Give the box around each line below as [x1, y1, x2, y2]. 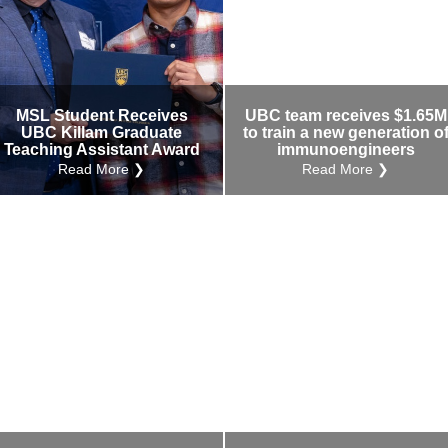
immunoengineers [277, 141, 415, 159]
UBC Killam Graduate [21, 124, 183, 142]
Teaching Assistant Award [3, 141, 201, 159]
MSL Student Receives [16, 107, 188, 125]
